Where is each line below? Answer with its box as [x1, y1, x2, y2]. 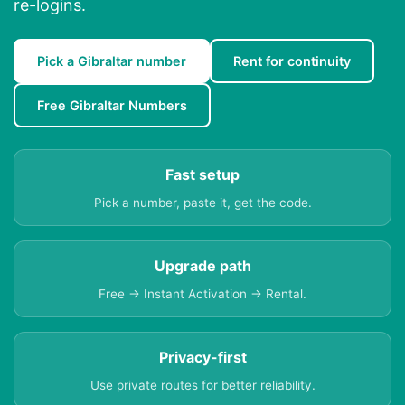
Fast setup [165, 165, 240, 184]
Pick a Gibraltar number [37, 53, 186, 70]
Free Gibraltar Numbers [37, 98, 187, 114]
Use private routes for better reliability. [89, 378, 316, 393]
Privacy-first [158, 348, 247, 367]
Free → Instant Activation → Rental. [99, 287, 306, 302]
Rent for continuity [233, 53, 351, 70]
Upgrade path [154, 257, 251, 276]
